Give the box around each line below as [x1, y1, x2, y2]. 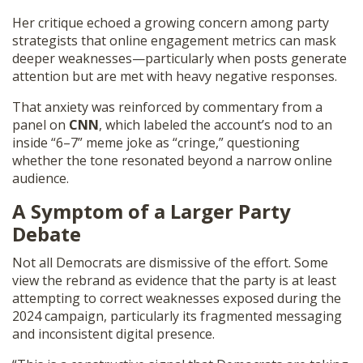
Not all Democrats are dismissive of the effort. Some [12, 254, 328, 271]
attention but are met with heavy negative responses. [12, 67, 337, 85]
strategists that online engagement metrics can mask [12, 32, 336, 49]
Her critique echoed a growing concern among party [12, 14, 329, 32]
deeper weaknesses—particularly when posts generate [12, 49, 347, 67]
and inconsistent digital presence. [12, 325, 215, 343]
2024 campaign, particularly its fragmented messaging [12, 307, 342, 325]
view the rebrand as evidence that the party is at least [12, 271, 336, 289]
